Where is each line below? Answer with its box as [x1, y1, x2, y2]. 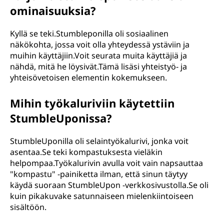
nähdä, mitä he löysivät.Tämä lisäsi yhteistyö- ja [10, 61, 187, 72]
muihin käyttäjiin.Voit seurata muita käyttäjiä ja [10, 50, 187, 61]
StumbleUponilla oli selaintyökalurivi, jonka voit [10, 135, 188, 146]
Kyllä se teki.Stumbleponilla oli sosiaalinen [10, 28, 168, 39]
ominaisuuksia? [10, 3, 96, 18]
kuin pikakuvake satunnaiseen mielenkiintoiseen [10, 190, 193, 201]
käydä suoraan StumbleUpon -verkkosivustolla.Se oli [10, 179, 208, 190]
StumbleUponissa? [10, 110, 112, 125]
